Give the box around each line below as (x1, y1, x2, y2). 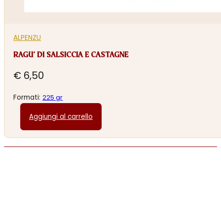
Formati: (13, 93, 43, 103)
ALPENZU (13, 33, 41, 42)
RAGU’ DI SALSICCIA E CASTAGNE (13, 51, 129, 59)
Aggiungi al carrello (29, 111, 93, 121)
